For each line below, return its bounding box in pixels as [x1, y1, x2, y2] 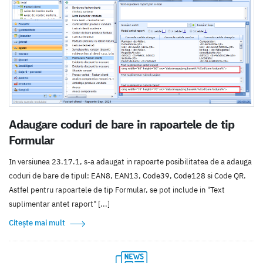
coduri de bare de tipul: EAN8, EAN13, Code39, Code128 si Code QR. [9, 170, 246, 181]
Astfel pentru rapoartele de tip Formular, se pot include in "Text [9, 184, 225, 195]
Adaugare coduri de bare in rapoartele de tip [9, 116, 234, 131]
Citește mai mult [9, 217, 65, 228]
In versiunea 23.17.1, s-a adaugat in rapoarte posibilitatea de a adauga [9, 156, 252, 167]
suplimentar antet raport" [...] [9, 198, 110, 209]
